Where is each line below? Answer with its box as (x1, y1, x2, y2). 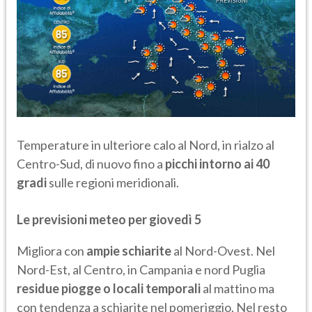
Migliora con (17, 243, 86, 259)
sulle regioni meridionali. (49, 175, 179, 191)
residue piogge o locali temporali (17, 281, 203, 297)
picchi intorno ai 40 (165, 156, 270, 172)
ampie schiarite (86, 243, 171, 259)
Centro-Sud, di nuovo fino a (17, 156, 165, 172)
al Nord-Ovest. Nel (171, 243, 275, 259)
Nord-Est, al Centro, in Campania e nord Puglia (17, 262, 265, 278)
